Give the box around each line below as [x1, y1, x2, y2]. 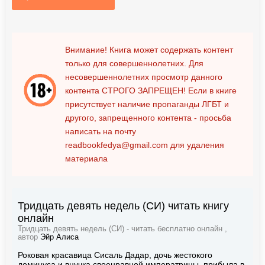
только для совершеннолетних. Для [65, 58, 203, 68]
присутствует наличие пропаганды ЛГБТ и [65, 99, 229, 109]
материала [65, 153, 108, 163]
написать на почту [65, 126, 136, 136]
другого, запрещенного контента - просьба [65, 112, 231, 122]
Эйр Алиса [40, 232, 79, 241]
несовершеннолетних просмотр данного [65, 72, 222, 82]
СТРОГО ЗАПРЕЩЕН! [102, 85, 186, 95]
